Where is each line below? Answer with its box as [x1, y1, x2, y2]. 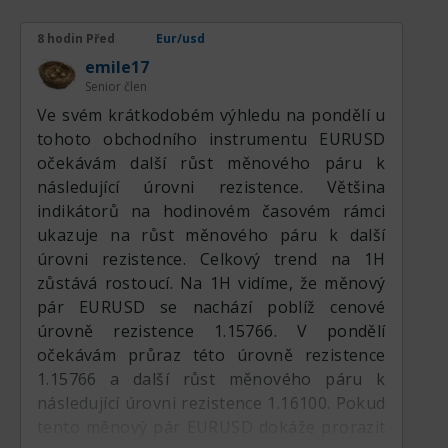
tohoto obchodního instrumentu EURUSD [37, 128, 386, 150]
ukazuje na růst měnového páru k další [37, 224, 386, 246]
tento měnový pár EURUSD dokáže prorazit [37, 416, 386, 438]
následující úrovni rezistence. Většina [37, 176, 386, 198]
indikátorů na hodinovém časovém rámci [37, 200, 386, 222]
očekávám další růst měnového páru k [37, 152, 386, 174]
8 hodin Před [37, 30, 115, 47]
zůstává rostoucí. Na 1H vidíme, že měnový [37, 272, 386, 294]
